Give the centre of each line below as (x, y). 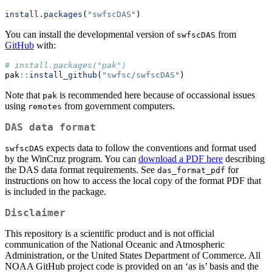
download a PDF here (181, 159)
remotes (45, 107)
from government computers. (118, 106)
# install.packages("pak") (66, 66)
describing (244, 159)
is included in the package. (56, 192)
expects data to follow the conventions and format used (150, 148)
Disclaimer (35, 213)
